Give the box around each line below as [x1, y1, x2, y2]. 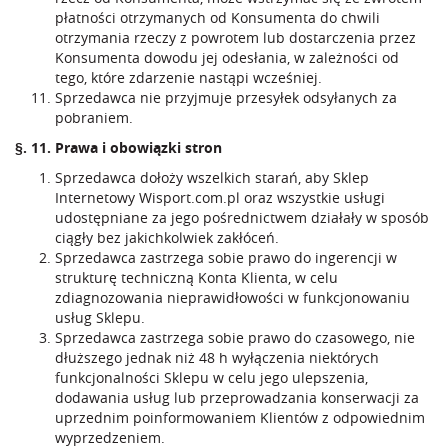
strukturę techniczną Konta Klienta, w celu [55, 268, 338, 287]
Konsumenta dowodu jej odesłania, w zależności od [55, 48, 399, 67]
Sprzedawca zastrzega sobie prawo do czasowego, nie [55, 328, 415, 347]
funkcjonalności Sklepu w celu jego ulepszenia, [55, 368, 368, 387]
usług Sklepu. [55, 308, 145, 327]
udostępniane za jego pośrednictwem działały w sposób [55, 208, 429, 227]
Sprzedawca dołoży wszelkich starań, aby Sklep [55, 168, 369, 187]
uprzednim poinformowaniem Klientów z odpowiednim [55, 408, 425, 427]
